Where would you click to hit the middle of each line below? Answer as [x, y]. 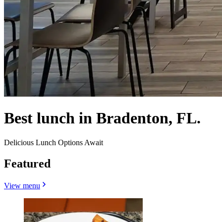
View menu [22, 185]
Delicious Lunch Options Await [54, 142]
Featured [27, 163]
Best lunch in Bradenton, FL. [102, 118]
